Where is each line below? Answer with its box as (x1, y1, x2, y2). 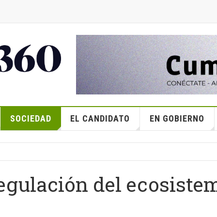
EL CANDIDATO (70, 113, 130, 124)
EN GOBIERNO (149, 113, 204, 124)
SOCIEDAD (10, 113, 51, 124)
